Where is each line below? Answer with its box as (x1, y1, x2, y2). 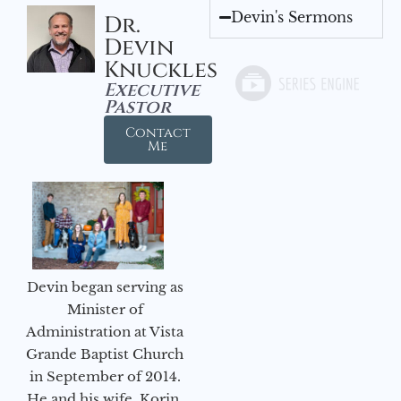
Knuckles (103, 55, 218, 85)
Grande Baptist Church (26, 345, 183, 363)
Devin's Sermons (231, 7, 354, 26)
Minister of (66, 300, 143, 318)
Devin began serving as (26, 277, 183, 295)
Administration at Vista (26, 322, 183, 340)
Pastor (103, 94, 171, 119)
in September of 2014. (29, 367, 181, 385)
